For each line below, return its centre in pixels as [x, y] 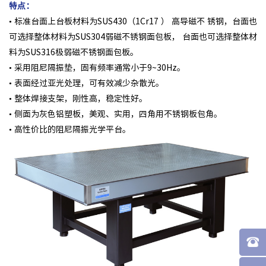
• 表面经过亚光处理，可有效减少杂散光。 [86, 83]
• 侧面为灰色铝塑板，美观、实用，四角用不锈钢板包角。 [115, 114]
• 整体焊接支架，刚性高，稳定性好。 [78, 98]
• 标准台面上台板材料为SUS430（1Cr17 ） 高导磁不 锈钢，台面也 [133, 21]
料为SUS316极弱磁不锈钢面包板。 [74, 52]
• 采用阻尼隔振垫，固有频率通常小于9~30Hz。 [97, 67]
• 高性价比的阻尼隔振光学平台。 [70, 129]
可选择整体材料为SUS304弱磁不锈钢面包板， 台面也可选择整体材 [133, 37]
